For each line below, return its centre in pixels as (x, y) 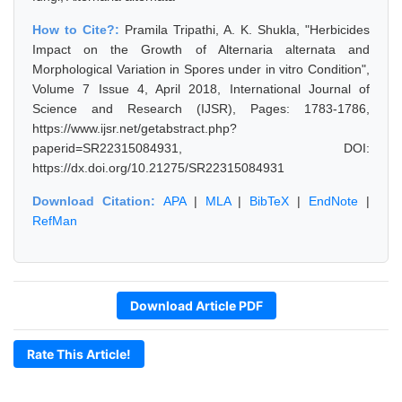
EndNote (334, 201)
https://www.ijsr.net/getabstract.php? (135, 128)
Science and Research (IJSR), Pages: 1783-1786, (201, 109)
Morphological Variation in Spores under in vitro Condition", (201, 69)
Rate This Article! (79, 354)
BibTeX (270, 201)
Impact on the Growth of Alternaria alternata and (201, 49)
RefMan (55, 221)
